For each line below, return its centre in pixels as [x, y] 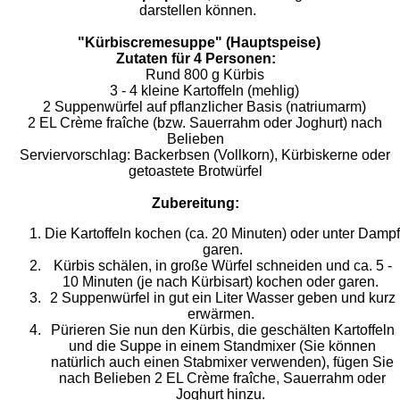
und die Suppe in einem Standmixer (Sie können [222, 346]
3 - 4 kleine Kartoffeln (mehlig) [204, 91]
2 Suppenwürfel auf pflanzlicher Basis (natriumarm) [204, 107]
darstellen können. [204, 11]
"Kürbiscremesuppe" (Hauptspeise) [199, 43]
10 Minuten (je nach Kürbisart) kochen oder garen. [222, 282]
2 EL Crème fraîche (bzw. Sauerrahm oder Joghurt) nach [204, 123]
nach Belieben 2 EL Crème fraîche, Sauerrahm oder [222, 379]
